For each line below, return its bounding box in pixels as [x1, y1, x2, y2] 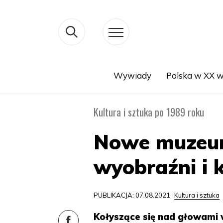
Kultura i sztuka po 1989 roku [94, 105, 205, 119]
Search [47, 83, 70, 92]
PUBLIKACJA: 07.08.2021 [94, 191, 172, 199]
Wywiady [113, 70, 151, 81]
